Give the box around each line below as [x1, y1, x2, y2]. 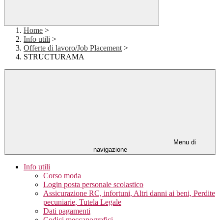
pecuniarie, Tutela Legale [43, 198, 121, 207]
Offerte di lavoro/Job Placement [24, 44, 122, 53]
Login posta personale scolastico [43, 180, 143, 189]
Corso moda [43, 171, 81, 180]
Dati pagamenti [43, 207, 90, 216]
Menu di [171, 138, 196, 146]
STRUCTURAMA [24, 53, 84, 61]
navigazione [93, 146, 127, 154]
